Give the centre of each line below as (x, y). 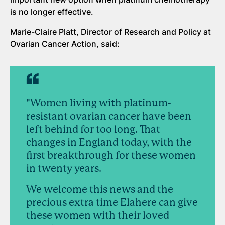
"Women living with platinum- (99, 103)
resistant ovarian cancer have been (109, 117)
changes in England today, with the (109, 143)
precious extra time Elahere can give (112, 203)
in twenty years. (64, 169)
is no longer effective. (52, 12)
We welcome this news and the (100, 190)
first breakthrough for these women (111, 156)
